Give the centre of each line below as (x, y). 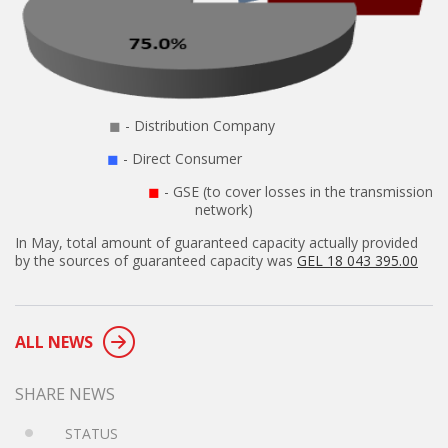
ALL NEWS (54, 342)
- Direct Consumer (238, 158)
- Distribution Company (234, 125)
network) (224, 209)
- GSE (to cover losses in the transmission (296, 191)
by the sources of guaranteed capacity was (156, 260)
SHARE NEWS (65, 394)
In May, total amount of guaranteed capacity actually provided (216, 242)
